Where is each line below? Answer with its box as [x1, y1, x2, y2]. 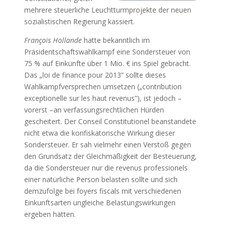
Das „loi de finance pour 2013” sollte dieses [24, 70, 166, 80]
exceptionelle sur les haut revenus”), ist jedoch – [24, 93, 182, 103]
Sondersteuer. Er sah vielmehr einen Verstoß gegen [24, 140, 191, 149]
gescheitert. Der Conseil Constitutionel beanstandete [24, 117, 196, 126]
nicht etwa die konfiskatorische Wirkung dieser [24, 128, 175, 138]
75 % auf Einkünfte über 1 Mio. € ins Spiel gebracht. [24, 59, 191, 68]
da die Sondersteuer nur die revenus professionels [24, 163, 188, 173]
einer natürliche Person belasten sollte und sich [24, 175, 178, 184]
